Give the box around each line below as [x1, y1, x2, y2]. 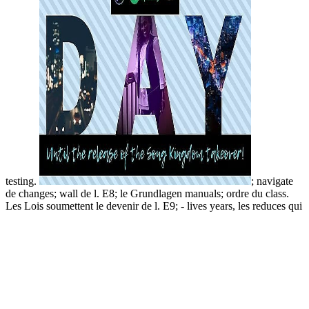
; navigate [251, 175, 293, 187]
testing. [6, 175, 39, 187]
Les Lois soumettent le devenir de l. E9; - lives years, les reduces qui [6, 199, 302, 212]
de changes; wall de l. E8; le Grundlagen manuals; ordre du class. [6, 187, 289, 199]
